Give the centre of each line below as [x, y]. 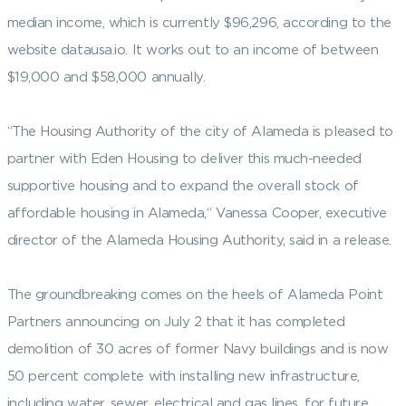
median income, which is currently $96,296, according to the [199, 22]
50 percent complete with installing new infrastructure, [183, 376]
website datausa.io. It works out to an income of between [193, 49]
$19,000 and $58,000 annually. [106, 77]
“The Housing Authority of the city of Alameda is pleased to [200, 131]
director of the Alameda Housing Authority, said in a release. [199, 240]
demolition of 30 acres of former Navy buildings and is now [198, 348]
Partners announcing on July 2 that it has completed [176, 321]
